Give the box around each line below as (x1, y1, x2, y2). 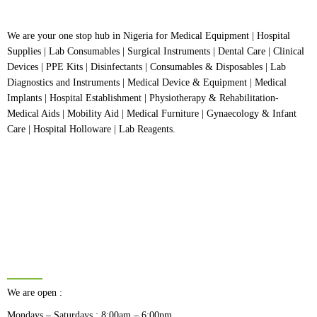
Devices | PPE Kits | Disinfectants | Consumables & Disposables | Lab (7, 62, 286, 72)
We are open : (7, 287, 62, 298)
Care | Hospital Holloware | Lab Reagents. (7, 124, 175, 134)
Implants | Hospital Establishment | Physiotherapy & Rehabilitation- (7, 93, 279, 103)
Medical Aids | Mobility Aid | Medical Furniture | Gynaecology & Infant (7, 108, 296, 119)
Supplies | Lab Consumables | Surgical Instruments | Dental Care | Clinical (7, 46, 304, 57)
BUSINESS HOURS (7, 256, 147, 275)
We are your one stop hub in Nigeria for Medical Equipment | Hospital (7, 30, 290, 41)
